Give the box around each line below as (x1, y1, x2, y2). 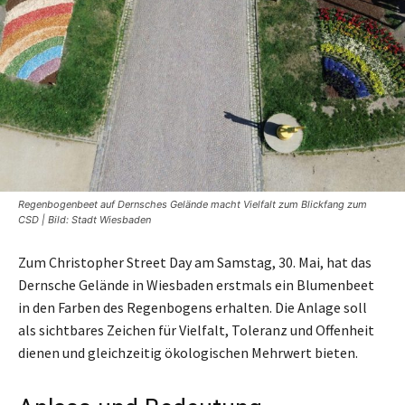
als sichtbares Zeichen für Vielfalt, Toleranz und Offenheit (18, 321, 374, 339)
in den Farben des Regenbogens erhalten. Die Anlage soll (18, 298, 367, 316)
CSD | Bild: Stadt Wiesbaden (18, 213, 151, 226)
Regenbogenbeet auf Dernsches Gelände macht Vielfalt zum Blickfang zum (18, 198, 367, 211)
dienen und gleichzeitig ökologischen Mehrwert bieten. (18, 344, 358, 362)
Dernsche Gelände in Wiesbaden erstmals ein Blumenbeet (18, 276, 374, 294)
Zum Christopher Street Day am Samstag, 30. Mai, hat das (18, 253, 372, 271)
